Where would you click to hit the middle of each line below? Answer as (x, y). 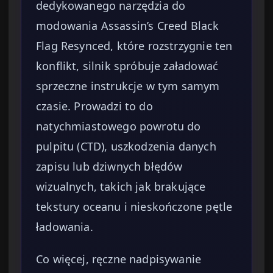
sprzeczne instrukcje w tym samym (128, 86)
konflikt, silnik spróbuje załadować (127, 66)
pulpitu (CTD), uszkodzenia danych (126, 147)
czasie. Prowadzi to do (94, 106)
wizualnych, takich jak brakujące (121, 187)
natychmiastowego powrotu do (119, 126)
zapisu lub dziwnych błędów (109, 167)
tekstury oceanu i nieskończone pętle (134, 207)
